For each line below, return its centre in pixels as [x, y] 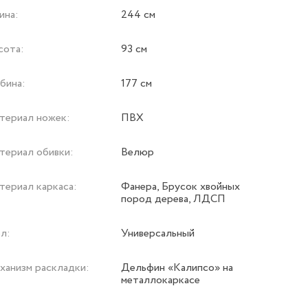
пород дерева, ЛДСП [174, 199]
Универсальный [158, 234]
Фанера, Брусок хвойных [181, 187]
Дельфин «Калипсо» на [177, 268]
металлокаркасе [161, 280]
